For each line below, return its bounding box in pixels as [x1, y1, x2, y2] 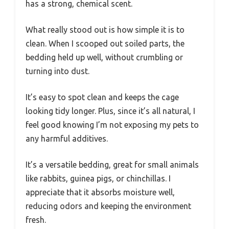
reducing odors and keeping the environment [26, 201, 191, 211]
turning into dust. [26, 66, 89, 76]
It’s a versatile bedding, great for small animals [26, 159, 199, 169]
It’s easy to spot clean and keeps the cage [26, 92, 179, 102]
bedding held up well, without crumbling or [26, 52, 183, 62]
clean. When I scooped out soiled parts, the [26, 38, 185, 48]
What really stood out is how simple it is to [26, 25, 185, 34]
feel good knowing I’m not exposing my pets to [26, 120, 199, 129]
